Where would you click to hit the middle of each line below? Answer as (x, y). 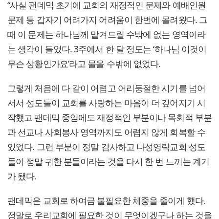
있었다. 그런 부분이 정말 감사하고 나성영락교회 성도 (106, 147)
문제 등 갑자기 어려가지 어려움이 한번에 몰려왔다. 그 (108, 20)
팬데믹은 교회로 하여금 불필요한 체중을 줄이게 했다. (106, 201)
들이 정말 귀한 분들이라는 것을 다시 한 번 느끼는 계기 (109, 162)
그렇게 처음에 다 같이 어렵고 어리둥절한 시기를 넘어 (106, 88)
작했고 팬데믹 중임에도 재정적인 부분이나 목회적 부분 (109, 118)
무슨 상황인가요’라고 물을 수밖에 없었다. (84, 64)
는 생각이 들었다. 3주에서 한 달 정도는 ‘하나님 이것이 (107, 49)
